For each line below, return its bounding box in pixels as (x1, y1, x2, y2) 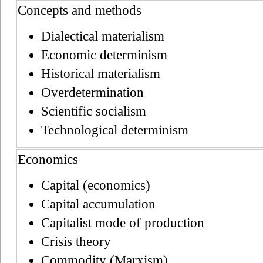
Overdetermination (41, 85, 144, 100)
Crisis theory (41, 234, 111, 249)
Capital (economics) (41, 177, 150, 193)
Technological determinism (41, 122, 188, 137)
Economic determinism (41, 47, 167, 62)
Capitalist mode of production (41, 215, 204, 230)
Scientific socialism (41, 103, 146, 119)
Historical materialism (41, 66, 160, 81)
